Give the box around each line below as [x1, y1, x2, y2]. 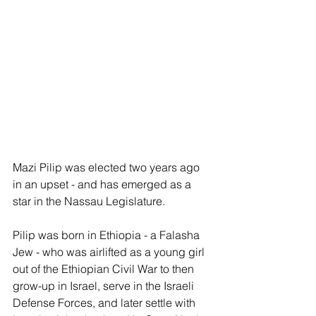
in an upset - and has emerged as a [13, 177, 194, 192]
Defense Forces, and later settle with [13, 296, 198, 310]
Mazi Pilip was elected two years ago [13, 160, 202, 175]
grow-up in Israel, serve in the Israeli [13, 279, 197, 293]
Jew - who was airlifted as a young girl [13, 245, 207, 260]
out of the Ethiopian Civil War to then [13, 262, 197, 276]
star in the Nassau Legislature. [13, 194, 165, 209]
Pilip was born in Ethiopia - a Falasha [13, 228, 202, 243]
